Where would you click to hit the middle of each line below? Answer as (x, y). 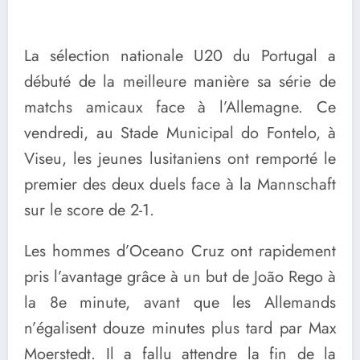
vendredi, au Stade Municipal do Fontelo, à (180, 133)
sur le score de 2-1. (89, 210)
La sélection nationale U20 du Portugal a (180, 56)
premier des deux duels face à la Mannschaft (180, 184)
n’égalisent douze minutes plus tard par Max (180, 329)
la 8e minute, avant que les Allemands (180, 303)
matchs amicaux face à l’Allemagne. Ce (180, 107)
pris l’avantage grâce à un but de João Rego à (180, 277)
